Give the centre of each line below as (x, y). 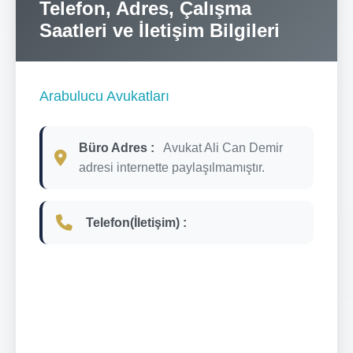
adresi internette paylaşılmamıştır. (172, 167)
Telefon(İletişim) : (136, 222)
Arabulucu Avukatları (104, 96)
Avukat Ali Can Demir (223, 147)
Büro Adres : (117, 147)
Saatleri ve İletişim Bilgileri (160, 30)
